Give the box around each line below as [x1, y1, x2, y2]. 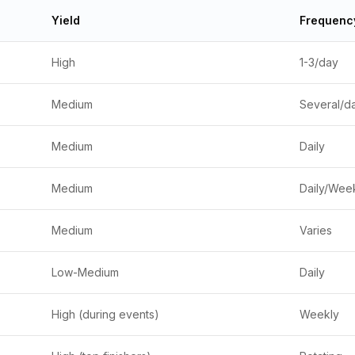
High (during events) [52, 307, 159, 321]
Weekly [300, 307, 339, 321]
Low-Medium [52, 265, 119, 279]
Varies [300, 223, 332, 237]
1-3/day [300, 55, 338, 69]
